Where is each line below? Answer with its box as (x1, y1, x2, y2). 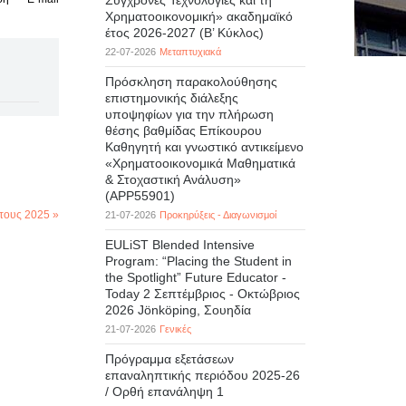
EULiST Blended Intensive (104, 237, 255, 252)
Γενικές (159, 324, 191, 334)
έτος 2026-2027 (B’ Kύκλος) (104, 25, 264, 40)
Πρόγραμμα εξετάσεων (104, 352, 234, 366)
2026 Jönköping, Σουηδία (104, 303, 251, 317)
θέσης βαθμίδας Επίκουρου (104, 123, 262, 138)
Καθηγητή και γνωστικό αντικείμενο (104, 140, 304, 154)
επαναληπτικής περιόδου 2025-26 (104, 368, 300, 382)
